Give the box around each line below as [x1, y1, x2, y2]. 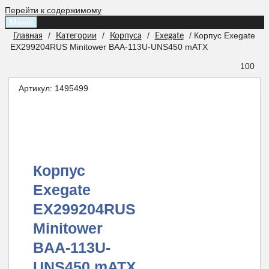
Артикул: [18, 83, 55, 93]
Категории [55, 32, 97, 41]
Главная [13, 32, 43, 41]
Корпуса [109, 32, 142, 41]
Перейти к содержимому [5, 5, 101, 15]
